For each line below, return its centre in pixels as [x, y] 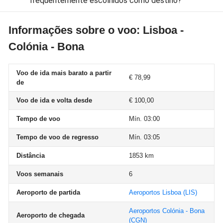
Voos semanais [40, 174]
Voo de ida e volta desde [54, 100]
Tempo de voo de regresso [57, 137]
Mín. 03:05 [144, 137]
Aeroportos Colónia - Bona [167, 211]
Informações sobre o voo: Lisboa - [96, 30]
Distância [31, 156]
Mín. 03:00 [144, 119]
